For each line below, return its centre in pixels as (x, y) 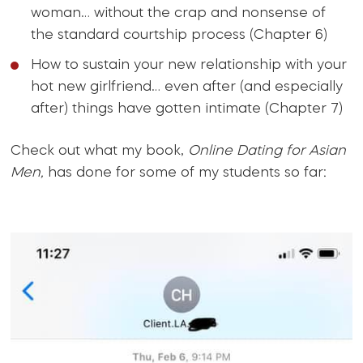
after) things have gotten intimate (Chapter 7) (187, 109)
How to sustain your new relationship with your (189, 65)
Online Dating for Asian (267, 151)
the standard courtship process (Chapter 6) (179, 35)
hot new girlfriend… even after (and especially (187, 87)
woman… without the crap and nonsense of (179, 13)
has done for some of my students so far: (188, 173)
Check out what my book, (100, 151)
